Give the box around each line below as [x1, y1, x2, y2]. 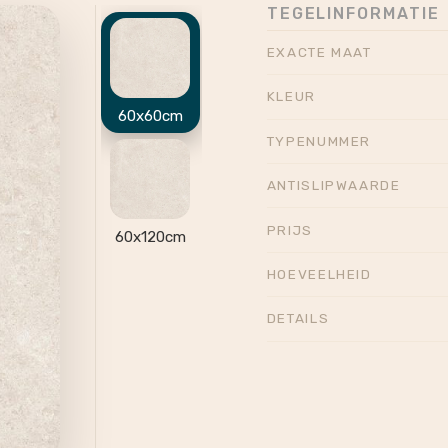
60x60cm [117, 106, 183, 125]
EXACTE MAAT [266, 44, 372, 61]
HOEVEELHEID [266, 265, 372, 282]
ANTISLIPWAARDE [266, 177, 401, 194]
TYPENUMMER [266, 132, 372, 149]
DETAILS [266, 310, 330, 327]
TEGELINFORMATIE [266, 3, 440, 23]
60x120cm [114, 228, 186, 247]
